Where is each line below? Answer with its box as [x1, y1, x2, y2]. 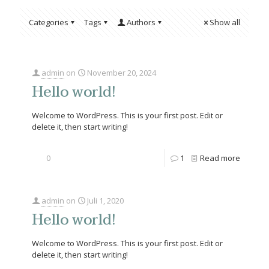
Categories [29, 17, 68, 28]
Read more [200, 153, 240, 163]
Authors [127, 17, 156, 28]
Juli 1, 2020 [87, 195, 124, 206]
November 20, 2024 [87, 67, 156, 78]
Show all [210, 17, 240, 28]
